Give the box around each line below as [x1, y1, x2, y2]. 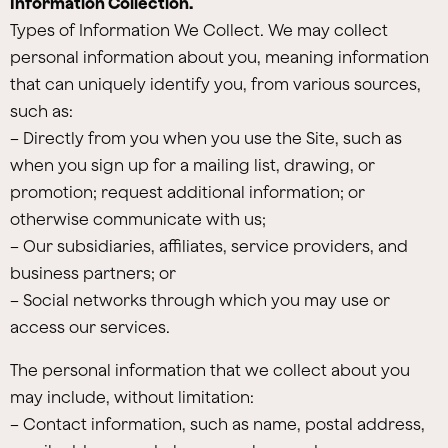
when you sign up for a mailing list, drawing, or [10, 156, 375, 174]
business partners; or [10, 264, 176, 282]
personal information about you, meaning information [10, 48, 429, 66]
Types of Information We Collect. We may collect [10, 21, 388, 39]
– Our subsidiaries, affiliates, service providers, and [10, 237, 408, 255]
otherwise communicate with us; [10, 210, 266, 228]
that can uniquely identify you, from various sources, [10, 75, 421, 93]
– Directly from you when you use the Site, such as [10, 129, 402, 147]
